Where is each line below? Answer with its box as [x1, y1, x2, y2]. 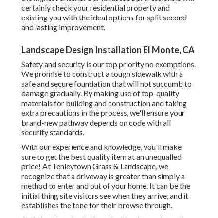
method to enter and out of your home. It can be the [21, 181, 190, 191]
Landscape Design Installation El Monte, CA [21, 44, 195, 55]
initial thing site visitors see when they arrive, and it [21, 191, 188, 200]
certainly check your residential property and [21, 3, 170, 13]
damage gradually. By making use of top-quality [21, 89, 179, 98]
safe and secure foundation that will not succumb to [21, 79, 192, 89]
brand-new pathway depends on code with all [21, 118, 171, 127]
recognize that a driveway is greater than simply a [21, 171, 185, 181]
